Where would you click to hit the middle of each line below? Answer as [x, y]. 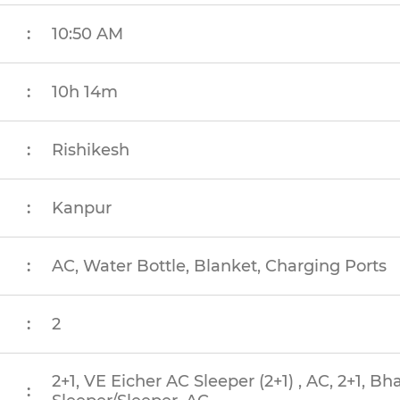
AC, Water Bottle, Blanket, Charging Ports [220, 266]
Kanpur [82, 208]
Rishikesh [91, 150]
